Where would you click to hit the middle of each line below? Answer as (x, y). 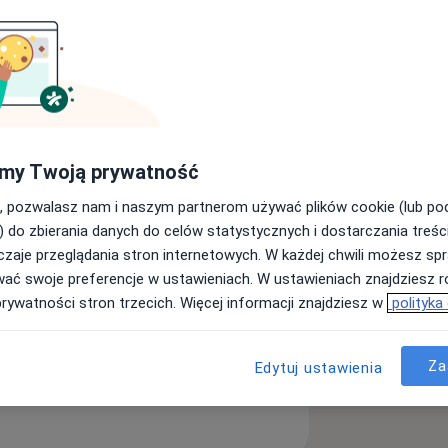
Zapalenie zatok (91, 102)
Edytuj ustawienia (318, 368)
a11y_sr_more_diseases (114, 130)
